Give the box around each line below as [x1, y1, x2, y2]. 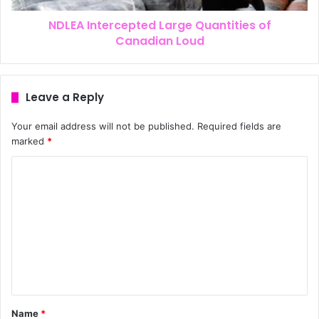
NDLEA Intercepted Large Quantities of [48, 17, 271, 34]
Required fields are [197, 120, 281, 132]
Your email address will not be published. [11, 120, 194, 132]
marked [11, 135, 47, 147]
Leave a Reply [26, 90, 104, 105]
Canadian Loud [115, 33, 204, 50]
